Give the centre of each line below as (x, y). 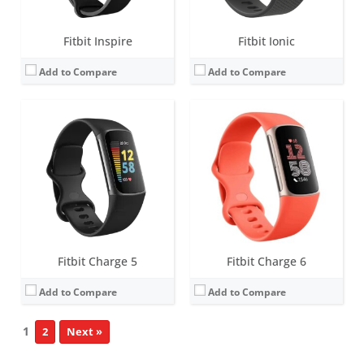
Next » (84, 331)
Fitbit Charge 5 (97, 261)
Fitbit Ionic (266, 41)
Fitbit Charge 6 (266, 261)
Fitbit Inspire (97, 41)
